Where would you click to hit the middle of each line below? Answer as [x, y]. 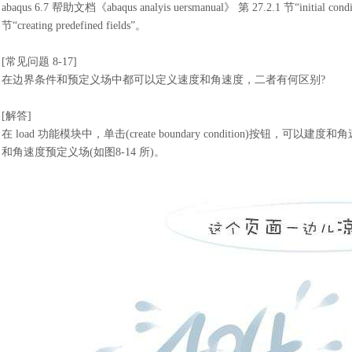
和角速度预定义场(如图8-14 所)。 [83, 152]
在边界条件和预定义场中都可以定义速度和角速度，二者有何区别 [161, 80]
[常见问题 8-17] [39, 62]
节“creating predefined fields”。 [74, 26]
